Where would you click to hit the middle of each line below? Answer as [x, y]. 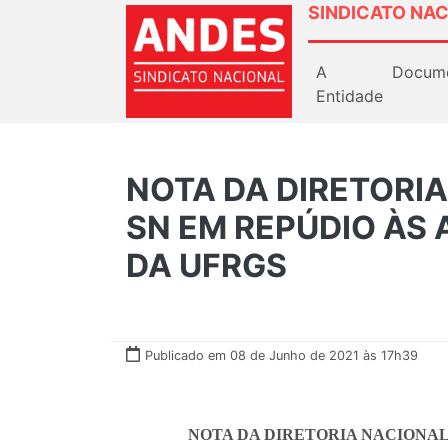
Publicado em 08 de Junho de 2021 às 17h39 [281, 355]
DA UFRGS [206, 265]
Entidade [349, 95]
